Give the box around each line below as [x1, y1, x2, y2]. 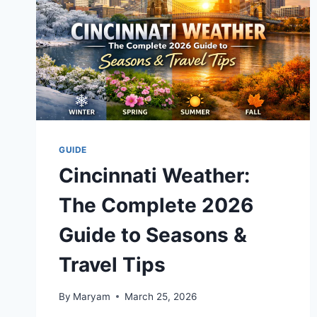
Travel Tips [59, 253, 166, 277]
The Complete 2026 [59, 193, 253, 218]
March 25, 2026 [125, 290, 197, 302]
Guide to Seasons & [59, 223, 247, 248]
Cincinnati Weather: [59, 163, 250, 188]
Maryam [73, 290, 111, 302]
